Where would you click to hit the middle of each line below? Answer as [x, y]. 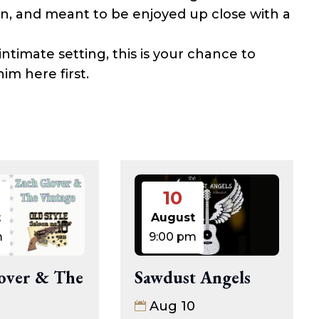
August [173, 218]
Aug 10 [173, 307]
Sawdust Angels [193, 278]
